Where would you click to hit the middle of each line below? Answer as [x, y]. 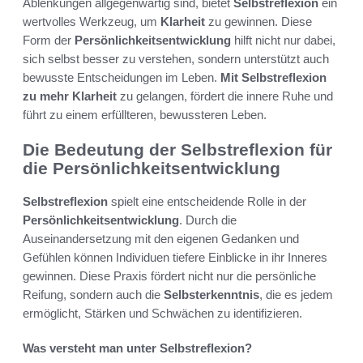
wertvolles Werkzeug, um [92, 22]
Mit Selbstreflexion [273, 78]
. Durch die [208, 220]
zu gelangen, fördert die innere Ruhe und [225, 96]
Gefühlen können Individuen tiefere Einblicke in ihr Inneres [175, 257]
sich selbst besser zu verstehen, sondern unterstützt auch [176, 59]
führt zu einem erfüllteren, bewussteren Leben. [145, 115]
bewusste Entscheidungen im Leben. [122, 78]
